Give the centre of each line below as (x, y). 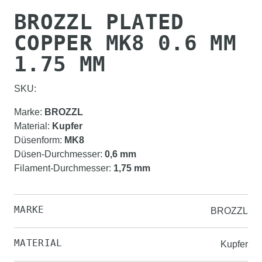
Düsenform (37, 140)
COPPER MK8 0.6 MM (125, 43)
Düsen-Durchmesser (57, 154)
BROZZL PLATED (99, 22)
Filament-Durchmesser (61, 168)
